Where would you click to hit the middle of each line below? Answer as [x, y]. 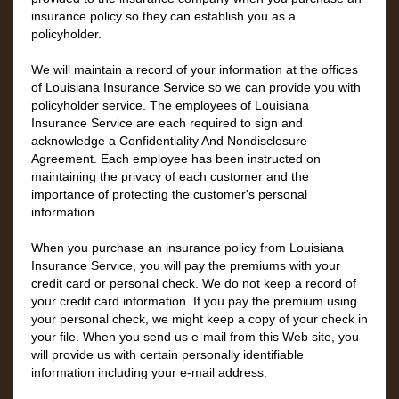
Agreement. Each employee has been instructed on [176, 159]
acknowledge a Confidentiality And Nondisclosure [169, 141]
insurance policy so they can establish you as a [163, 16]
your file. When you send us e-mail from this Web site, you [195, 337]
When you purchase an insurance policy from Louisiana [187, 248]
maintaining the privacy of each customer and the [170, 176]
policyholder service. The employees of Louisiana [170, 105]
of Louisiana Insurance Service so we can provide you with [196, 87]
